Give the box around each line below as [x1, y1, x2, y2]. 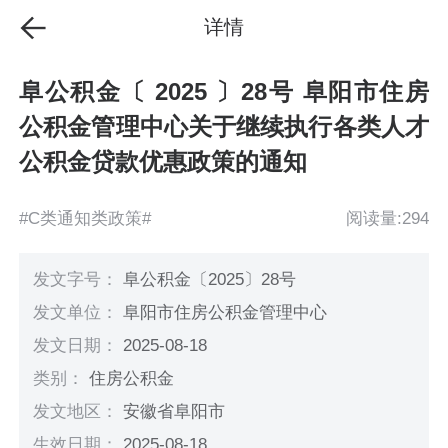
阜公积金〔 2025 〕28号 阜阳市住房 [19, 78, 429, 106]
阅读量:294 [345, 208, 429, 228]
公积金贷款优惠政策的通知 [19, 148, 308, 176]
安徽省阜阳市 [123, 402, 226, 422]
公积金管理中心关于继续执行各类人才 [19, 113, 429, 141]
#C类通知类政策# [19, 208, 152, 228]
